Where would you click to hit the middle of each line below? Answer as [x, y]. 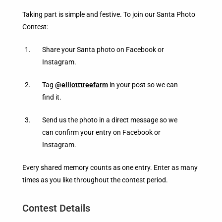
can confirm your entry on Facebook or [101, 132]
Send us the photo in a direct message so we [110, 120]
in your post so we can [143, 84]
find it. [52, 97]
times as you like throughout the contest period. [95, 180]
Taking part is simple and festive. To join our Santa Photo [109, 14]
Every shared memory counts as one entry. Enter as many [110, 167]
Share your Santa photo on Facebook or [103, 49]
